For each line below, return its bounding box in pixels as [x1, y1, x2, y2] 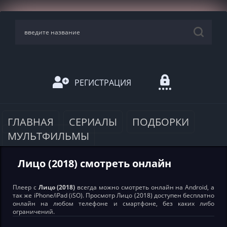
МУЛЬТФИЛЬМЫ [8, 129, 89, 143]
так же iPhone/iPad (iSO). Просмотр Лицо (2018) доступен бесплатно [13, 191, 214, 200]
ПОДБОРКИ [132, 115, 189, 129]
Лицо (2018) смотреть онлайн [18, 157, 171, 170]
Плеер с [13, 183, 39, 192]
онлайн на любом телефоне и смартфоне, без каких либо [13, 199, 214, 208]
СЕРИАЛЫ [69, 115, 117, 129]
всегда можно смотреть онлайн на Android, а [75, 183, 215, 192]
